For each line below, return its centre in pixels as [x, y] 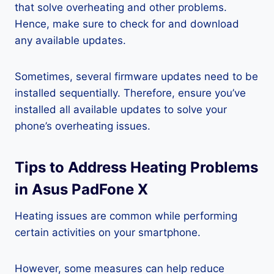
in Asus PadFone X [81, 189]
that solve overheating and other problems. [121, 7]
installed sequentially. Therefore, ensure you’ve [130, 93]
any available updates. [70, 40]
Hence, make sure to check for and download [127, 24]
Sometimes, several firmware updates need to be [136, 76]
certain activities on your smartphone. [108, 232]
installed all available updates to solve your [121, 109]
